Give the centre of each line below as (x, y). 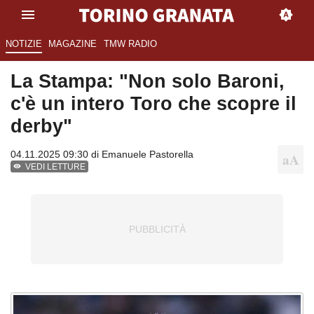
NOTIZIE (23, 44)
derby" (41, 126)
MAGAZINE (73, 44)
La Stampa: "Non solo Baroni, (148, 81)
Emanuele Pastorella (148, 155)
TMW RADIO (130, 44)
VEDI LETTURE (56, 167)
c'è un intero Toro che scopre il (153, 104)
